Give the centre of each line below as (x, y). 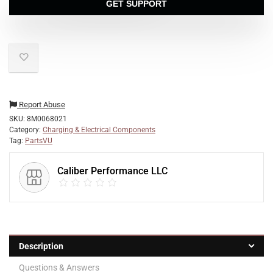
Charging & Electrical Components (99, 130)
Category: (26, 130)
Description (41, 246)
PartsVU (39, 141)
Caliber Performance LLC (112, 171)
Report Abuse (41, 105)
